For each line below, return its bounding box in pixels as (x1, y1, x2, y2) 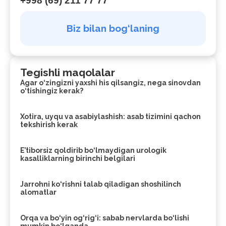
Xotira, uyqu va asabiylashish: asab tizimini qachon (20, 112, 201, 121)
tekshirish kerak (20, 120, 78, 129)
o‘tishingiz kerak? (20, 86, 83, 95)
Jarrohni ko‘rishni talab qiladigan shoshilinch (20, 180, 181, 188)
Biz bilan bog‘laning (67, 22, 159, 34)
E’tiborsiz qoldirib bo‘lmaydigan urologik (20, 146, 166, 154)
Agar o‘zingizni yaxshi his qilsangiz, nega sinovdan (20, 78, 201, 87)
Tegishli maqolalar (20, 66, 115, 79)
